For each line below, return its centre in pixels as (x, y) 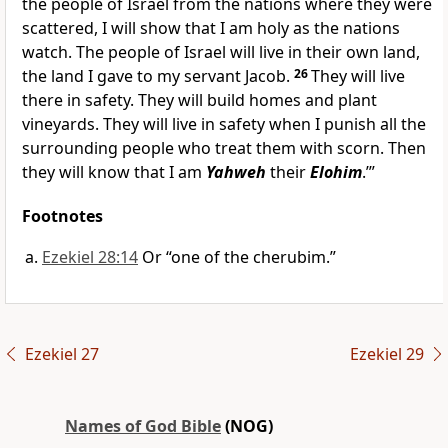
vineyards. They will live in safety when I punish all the (224, 124)
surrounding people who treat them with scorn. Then (224, 148)
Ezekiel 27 (61, 354)
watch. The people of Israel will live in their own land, (221, 52)
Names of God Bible (143, 426)
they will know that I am (114, 172)
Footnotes (62, 216)
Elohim (336, 172)
